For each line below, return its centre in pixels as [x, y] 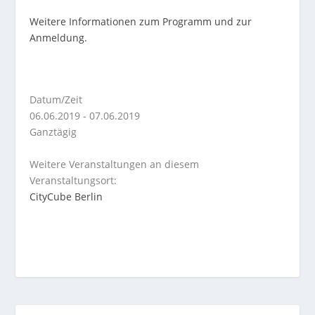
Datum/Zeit [56, 100]
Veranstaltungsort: [73, 180]
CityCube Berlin [66, 196]
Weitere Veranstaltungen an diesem [115, 164]
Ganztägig [53, 132]
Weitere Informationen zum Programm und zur [141, 22]
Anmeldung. [59, 38]
